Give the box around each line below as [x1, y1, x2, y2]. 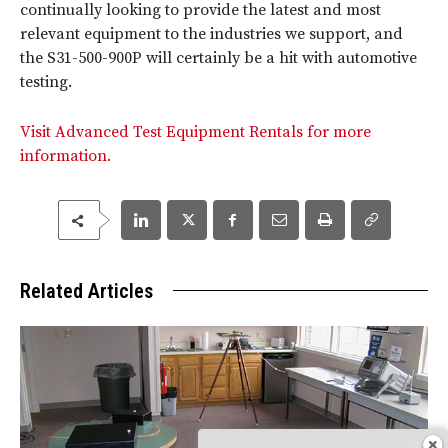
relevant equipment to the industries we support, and [20, 24, 403, 45]
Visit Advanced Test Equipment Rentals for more [20, 122, 371, 143]
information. [20, 146, 111, 167]
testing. [20, 72, 72, 93]
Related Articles [20, 279, 153, 304]
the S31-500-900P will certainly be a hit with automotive [20, 48, 417, 69]
